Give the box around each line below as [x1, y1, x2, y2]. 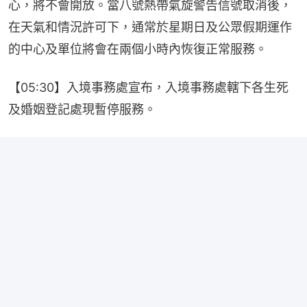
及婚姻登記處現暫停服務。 [8, 101, 156, 116]
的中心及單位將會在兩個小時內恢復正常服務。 [8, 41, 267, 56]
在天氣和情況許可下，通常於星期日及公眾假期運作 [8, 19, 292, 34]
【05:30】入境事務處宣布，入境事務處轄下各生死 [8, 79, 288, 95]
